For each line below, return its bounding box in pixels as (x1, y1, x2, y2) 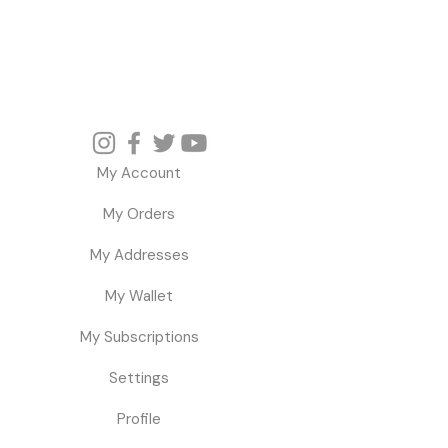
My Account (97, 163, 181, 184)
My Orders (103, 204, 175, 225)
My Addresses (89, 245, 189, 266)
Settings (109, 368, 169, 389)
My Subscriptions (79, 327, 199, 348)
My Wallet (105, 286, 173, 307)
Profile (117, 409, 161, 430)
